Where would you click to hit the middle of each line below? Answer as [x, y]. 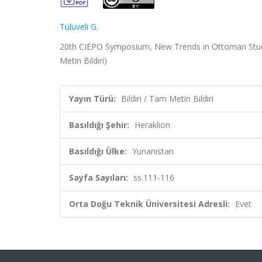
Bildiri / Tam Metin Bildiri [167, 99]
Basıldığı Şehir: [99, 125]
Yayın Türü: [92, 99]
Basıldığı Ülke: [98, 151]
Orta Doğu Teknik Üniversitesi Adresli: [149, 204]
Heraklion [152, 125]
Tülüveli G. [79, 27]
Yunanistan [153, 151]
